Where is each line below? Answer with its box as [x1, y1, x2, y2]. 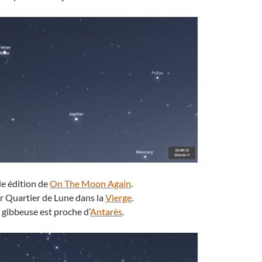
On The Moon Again [50, 178, 131, 189]
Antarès [90, 206, 122, 217]
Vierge [105, 192, 132, 203]
